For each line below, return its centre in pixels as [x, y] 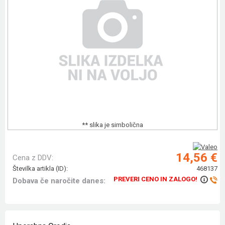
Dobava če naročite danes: [59, 181]
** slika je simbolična [113, 125]
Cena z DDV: [33, 158]
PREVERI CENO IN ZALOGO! [155, 179]
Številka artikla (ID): [40, 169]
